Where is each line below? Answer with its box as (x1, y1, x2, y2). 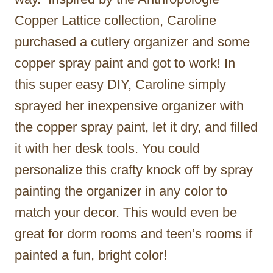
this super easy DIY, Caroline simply (15, 76, 226, 92)
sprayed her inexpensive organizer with (15, 97, 244, 113)
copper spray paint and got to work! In (15, 55, 235, 71)
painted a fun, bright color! (15, 247, 167, 263)
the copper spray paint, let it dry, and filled (15, 119, 258, 135)
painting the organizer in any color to (15, 183, 227, 199)
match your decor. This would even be (15, 204, 237, 220)
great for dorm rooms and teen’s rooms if (15, 225, 252, 241)
